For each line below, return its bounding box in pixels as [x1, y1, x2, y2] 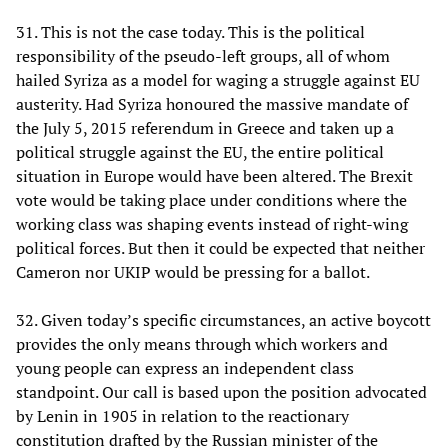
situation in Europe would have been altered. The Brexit [16, 165, 413, 188]
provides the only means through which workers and [16, 333, 388, 356]
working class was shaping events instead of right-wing [16, 213, 408, 236]
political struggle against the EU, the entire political [16, 141, 384, 164]
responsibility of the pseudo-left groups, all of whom [16, 45, 390, 68]
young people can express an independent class [16, 357, 354, 380]
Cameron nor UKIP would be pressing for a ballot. [16, 261, 370, 284]
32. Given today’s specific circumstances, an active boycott [16, 309, 431, 332]
